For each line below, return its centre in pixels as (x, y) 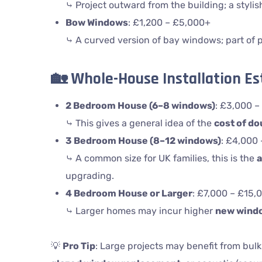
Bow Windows (96, 23)
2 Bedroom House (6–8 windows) (140, 106)
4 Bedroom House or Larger (129, 193)
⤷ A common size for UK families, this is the (161, 158)
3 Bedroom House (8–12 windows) (143, 141)
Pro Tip (79, 246)
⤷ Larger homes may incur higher (140, 211)
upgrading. (89, 176)
